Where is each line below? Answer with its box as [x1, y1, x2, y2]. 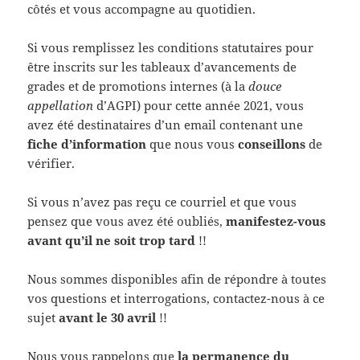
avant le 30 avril [55, 309, 157, 326]
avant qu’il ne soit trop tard [27, 232, 196, 249]
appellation [27, 97, 94, 114]
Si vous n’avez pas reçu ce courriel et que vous [27, 194, 297, 211]
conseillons [238, 136, 306, 153]
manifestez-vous [226, 213, 326, 230]
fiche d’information [27, 136, 147, 153]
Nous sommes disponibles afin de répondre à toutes [27, 271, 327, 288]
